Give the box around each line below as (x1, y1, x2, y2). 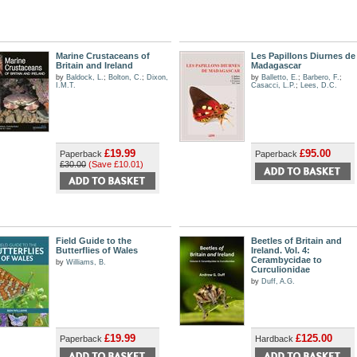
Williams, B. (66, 258, 106, 266)
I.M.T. (56, 81, 76, 89)
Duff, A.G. (261, 277, 295, 285)
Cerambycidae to (251, 255, 322, 265)
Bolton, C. (108, 73, 142, 81)
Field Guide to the (56, 236, 131, 245)
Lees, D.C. (300, 81, 337, 89)
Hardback (255, 334, 296, 343)
